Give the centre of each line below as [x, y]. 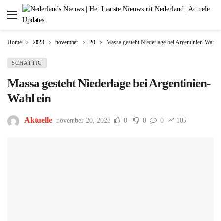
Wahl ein [29, 98]
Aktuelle [38, 120]
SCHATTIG [27, 63]
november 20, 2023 [83, 121]
